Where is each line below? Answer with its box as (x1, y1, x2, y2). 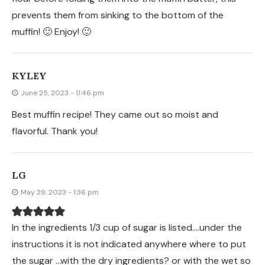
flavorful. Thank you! (12, 125, 98, 138)
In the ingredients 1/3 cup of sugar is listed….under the (12, 221, 242, 234)
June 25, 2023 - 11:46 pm (21, 88, 104, 98)
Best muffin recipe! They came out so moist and (12, 108, 218, 121)
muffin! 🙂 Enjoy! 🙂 (12, 25, 91, 38)
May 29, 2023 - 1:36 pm (21, 188, 99, 198)
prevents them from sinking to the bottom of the (12, 9, 224, 22)
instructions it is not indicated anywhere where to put (12, 238, 246, 251)
